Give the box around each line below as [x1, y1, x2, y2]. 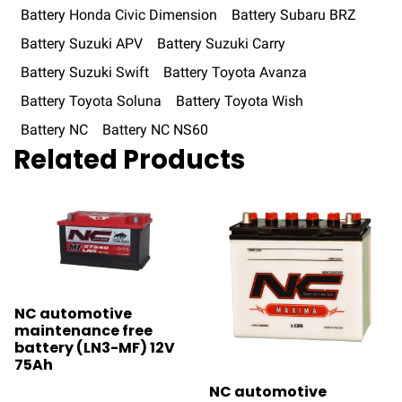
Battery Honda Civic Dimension [21, 6, 217, 23]
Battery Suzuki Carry [157, 35, 285, 52]
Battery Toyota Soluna [21, 92, 162, 109]
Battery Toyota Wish [176, 92, 303, 109]
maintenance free [14, 319, 153, 341]
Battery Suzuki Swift [21, 64, 149, 81]
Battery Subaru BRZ [232, 6, 356, 23]
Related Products [13, 142, 245, 178]
